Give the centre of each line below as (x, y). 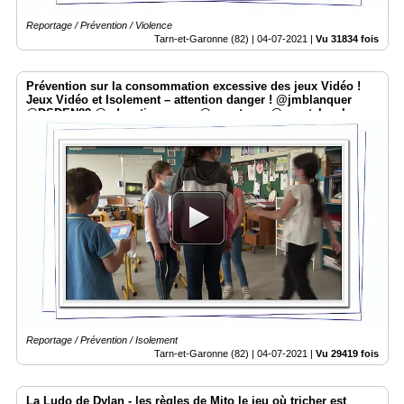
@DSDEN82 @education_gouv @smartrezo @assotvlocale (189, 113)
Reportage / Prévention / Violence (99, 25)
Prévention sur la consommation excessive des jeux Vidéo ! (193, 86)
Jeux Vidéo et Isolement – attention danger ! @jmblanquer (189, 99)
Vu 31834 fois (347, 38)
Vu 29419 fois (347, 353)
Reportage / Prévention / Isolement (102, 340)
